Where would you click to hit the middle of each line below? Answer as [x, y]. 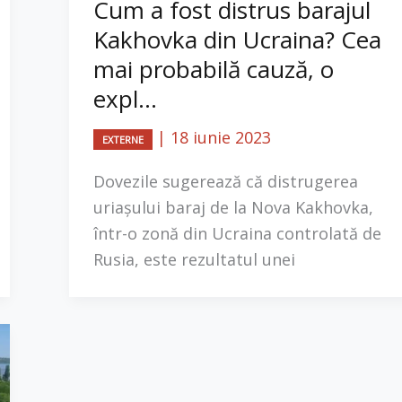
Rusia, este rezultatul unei [194, 260]
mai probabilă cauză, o [214, 69]
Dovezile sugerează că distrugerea [226, 182]
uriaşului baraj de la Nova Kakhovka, [233, 208]
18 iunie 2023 [221, 137]
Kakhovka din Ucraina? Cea [237, 39]
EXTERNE [123, 139]
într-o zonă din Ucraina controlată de [237, 234]
